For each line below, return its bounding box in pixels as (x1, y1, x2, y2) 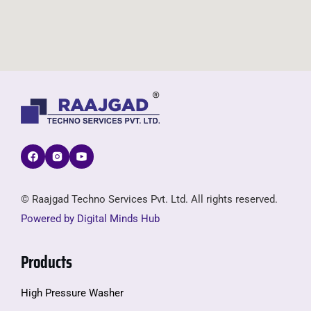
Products (21, 249, 72, 276)
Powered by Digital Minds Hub (21, 212, 160, 226)
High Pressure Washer (21, 286, 124, 299)
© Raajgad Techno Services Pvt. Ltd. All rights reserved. (21, 193, 278, 206)
